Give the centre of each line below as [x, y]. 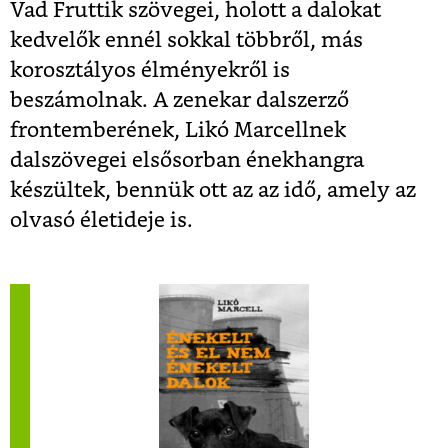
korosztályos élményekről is [150, 70]
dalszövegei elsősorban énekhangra [187, 160]
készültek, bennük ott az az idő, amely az [213, 190]
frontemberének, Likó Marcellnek [178, 130]
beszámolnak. [81, 100]
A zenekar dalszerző [251, 100]
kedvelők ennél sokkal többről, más [186, 40]
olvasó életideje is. [101, 220]
